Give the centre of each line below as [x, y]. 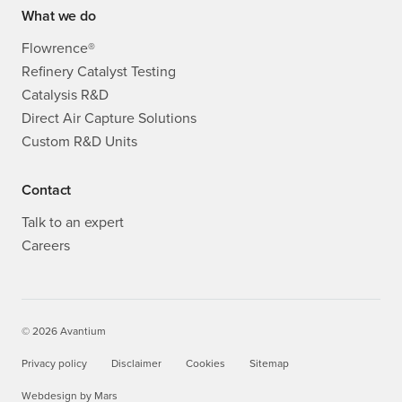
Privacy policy [54, 364]
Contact [47, 190]
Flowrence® [58, 48]
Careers [46, 246]
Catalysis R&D [65, 95]
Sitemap [269, 364]
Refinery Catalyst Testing [99, 72]
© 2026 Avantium [64, 332]
